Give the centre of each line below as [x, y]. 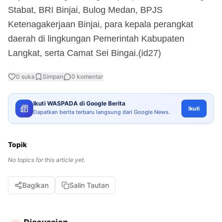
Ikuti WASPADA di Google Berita [79, 103]
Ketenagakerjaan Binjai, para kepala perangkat [101, 24]
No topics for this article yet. [47, 160]
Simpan [53, 76]
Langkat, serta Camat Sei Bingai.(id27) [84, 53]
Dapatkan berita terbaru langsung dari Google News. [102, 112]
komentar [89, 76]
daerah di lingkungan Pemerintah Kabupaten [96, 38]
